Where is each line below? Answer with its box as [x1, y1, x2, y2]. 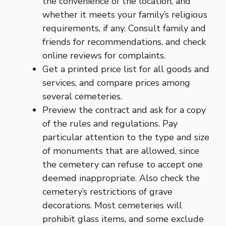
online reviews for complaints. [42, 49, 165, 62]
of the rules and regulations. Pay [42, 117, 178, 130]
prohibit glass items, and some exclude [42, 212, 204, 225]
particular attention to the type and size [42, 131, 209, 143]
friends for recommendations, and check [42, 35, 206, 48]
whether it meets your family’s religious [42, 8, 207, 21]
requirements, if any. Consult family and [42, 22, 206, 34]
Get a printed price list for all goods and [42, 63, 209, 75]
